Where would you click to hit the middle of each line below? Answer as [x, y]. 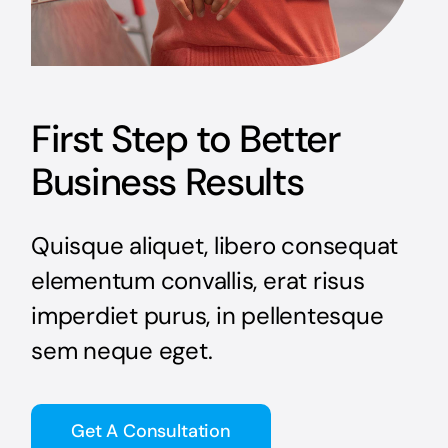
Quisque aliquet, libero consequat [215, 245]
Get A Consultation [151, 430]
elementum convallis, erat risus [198, 280]
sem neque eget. [122, 350]
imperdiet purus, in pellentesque [207, 315]
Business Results [167, 181]
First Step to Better [185, 138]
